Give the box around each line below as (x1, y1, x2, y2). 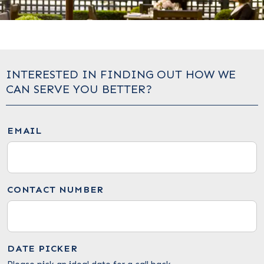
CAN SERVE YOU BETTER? (6, 82, 152, 96)
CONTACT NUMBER (7, 184, 104, 195)
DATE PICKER (7, 243, 78, 254)
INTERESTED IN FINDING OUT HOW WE (6, 67, 236, 81)
